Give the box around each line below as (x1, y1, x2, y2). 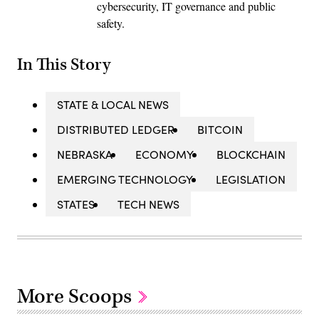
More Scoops (17, 283, 136, 310)
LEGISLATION (216, 171, 286, 187)
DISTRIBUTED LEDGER (57, 121, 174, 137)
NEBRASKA (57, 146, 113, 162)
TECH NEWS (117, 196, 179, 211)
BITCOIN (197, 121, 243, 137)
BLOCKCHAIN (216, 146, 286, 162)
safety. (97, 15, 125, 31)
